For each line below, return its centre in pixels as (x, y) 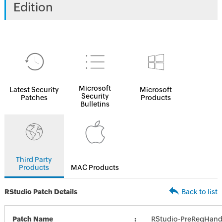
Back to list (200, 192)
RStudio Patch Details (41, 192)
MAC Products (95, 167)
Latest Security (34, 90)
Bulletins (95, 104)
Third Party (34, 160)
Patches (34, 98)
